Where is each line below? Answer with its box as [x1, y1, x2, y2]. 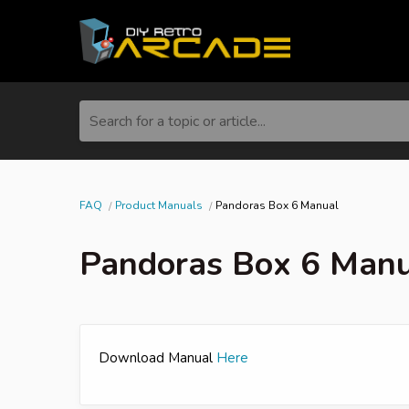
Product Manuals [115, 197, 203, 213]
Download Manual [99, 348, 216, 367]
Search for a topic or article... [89, 110, 266, 131]
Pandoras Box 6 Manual [215, 197, 339, 213]
